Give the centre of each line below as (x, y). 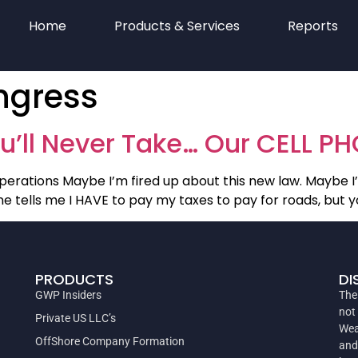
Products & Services (177, 26)
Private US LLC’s (76, 318)
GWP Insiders (68, 295)
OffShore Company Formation (110, 342)
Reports (312, 26)
